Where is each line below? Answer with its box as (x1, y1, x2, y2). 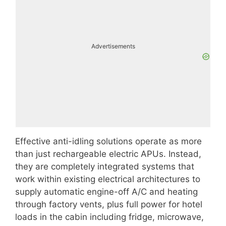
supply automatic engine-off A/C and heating (15, 186, 198, 197)
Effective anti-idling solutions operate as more (15, 136, 202, 146)
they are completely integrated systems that (15, 161, 194, 172)
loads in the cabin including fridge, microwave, (15, 211, 204, 222)
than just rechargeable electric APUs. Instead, (15, 148, 201, 159)
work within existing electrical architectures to (15, 174, 200, 184)
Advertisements (91, 42, 135, 50)
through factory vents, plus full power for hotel (15, 199, 202, 209)
